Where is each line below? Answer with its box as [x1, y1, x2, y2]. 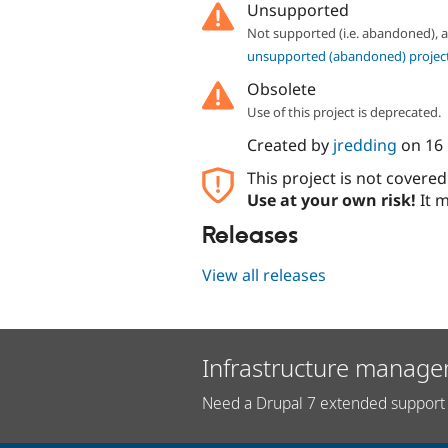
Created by [246, 134, 333, 157]
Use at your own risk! [246, 189, 416, 212]
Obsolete [246, 78, 316, 100]
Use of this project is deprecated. [246, 103, 441, 121]
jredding [332, 134, 397, 157]
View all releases [202, 263, 326, 286]
